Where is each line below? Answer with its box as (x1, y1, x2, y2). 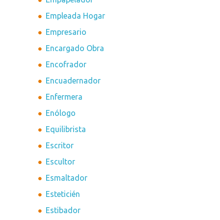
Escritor (46, 141, 74, 150)
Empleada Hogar (46, 11, 106, 21)
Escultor (46, 157, 76, 166)
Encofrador (46, 60, 87, 69)
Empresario (46, 27, 87, 37)
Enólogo (46, 109, 76, 118)
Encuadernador (46, 76, 101, 85)
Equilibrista (46, 125, 86, 134)
